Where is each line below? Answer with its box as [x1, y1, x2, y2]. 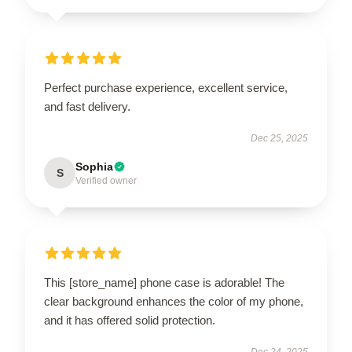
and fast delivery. [44, 99, 130, 113]
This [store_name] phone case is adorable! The [44, 275, 284, 289]
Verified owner [75, 174, 137, 186]
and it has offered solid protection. [44, 313, 215, 327]
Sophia [75, 159, 113, 173]
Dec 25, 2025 [251, 132, 308, 144]
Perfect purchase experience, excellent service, [44, 80, 288, 94]
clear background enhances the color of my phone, [44, 294, 303, 308]
